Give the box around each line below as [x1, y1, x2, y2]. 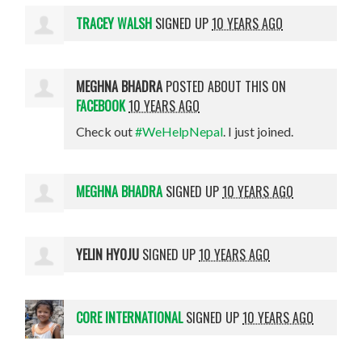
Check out [76, 124, 136, 140]
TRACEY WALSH [76, 14, 153, 34]
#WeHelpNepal [135, 124, 224, 140]
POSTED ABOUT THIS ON [162, 77, 287, 97]
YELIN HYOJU [76, 245, 140, 265]
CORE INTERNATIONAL [76, 308, 183, 328]
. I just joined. [223, 124, 294, 140]
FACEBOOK [76, 96, 126, 116]
